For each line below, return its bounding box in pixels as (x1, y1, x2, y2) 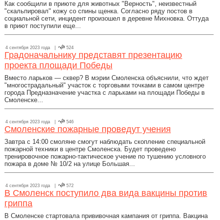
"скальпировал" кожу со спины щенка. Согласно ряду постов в (4, 7, 192, 15)
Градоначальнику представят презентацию (4, 50, 182, 60)
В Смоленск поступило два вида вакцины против (4, 188, 207, 198)
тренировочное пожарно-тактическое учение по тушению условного (4, 153, 206, 160)
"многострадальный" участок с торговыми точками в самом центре (4, 82, 204, 89)
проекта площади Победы (4, 60, 112, 70)
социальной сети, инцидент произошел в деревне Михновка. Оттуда (4, 15, 209, 22)
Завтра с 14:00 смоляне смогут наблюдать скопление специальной (4, 138, 205, 145)
